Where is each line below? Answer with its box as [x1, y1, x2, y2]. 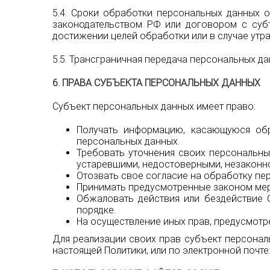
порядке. [77, 204, 116, 216]
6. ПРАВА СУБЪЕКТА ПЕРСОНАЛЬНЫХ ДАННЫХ [52, 77, 260, 89]
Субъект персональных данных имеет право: [52, 101, 256, 112]
